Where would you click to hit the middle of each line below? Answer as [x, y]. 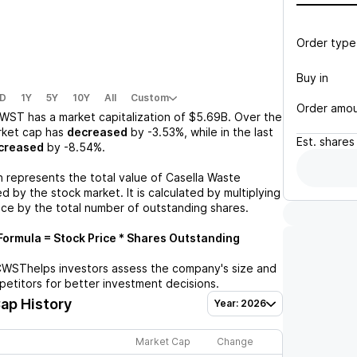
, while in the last [229, 132]
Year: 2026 [240, 303]
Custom [150, 98]
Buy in [312, 77]
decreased [97, 132]
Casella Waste [203, 177]
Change [235, 341]
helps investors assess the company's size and [152, 268]
